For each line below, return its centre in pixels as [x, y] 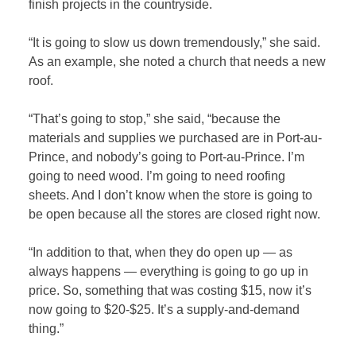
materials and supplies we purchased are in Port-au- [176, 138]
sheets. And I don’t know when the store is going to [171, 195]
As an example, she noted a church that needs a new [178, 62]
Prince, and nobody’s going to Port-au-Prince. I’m [167, 157]
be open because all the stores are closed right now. [175, 215]
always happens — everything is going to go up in [169, 272]
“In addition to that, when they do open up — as [161, 253]
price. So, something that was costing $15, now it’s [170, 291]
